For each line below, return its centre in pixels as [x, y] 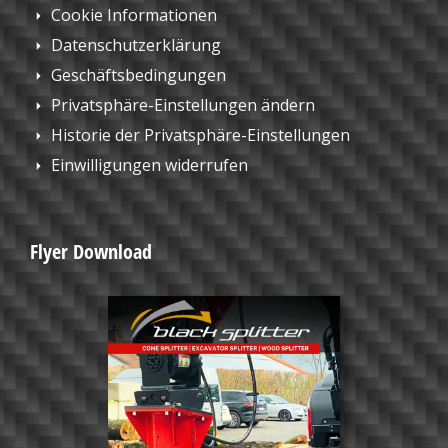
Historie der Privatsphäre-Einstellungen [200, 135]
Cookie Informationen [134, 15]
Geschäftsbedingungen [138, 75]
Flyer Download [91, 252]
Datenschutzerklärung [136, 45]
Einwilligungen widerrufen [149, 165]
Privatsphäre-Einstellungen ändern [183, 105]
